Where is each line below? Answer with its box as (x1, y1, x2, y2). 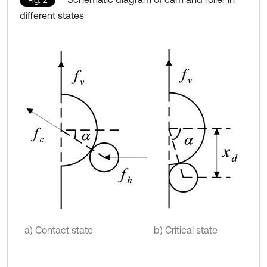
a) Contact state (24, 224, 93, 235)
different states (20, 10, 84, 21)
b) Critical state (154, 224, 218, 235)
